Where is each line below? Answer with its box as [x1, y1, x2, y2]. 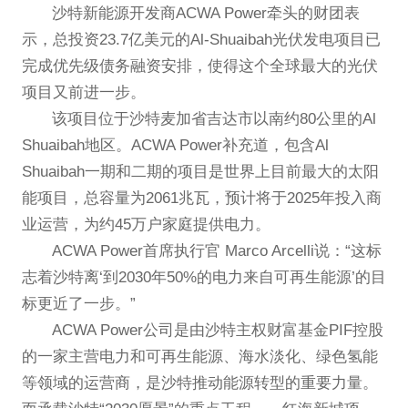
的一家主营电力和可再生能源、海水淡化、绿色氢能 [21, 348, 378, 366]
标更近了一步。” [21, 295, 136, 313]
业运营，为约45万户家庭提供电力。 [21, 216, 270, 234]
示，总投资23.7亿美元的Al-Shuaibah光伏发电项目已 [21, 31, 381, 49]
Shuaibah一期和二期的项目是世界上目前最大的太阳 [21, 163, 379, 181]
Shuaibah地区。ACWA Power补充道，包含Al [21, 137, 329, 155]
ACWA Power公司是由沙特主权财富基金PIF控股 [52, 321, 384, 340]
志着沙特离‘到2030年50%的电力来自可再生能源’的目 [21, 269, 386, 287]
